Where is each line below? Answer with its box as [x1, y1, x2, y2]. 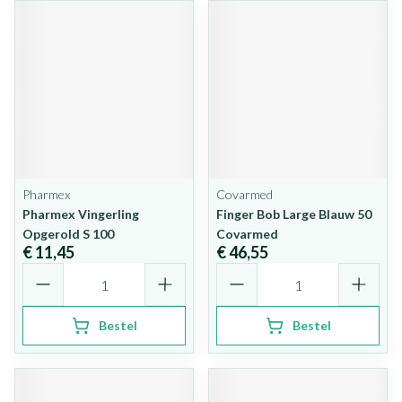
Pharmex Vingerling [22, 206, 139, 222]
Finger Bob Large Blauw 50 [216, 206, 371, 222]
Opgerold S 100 [22, 226, 114, 241]
